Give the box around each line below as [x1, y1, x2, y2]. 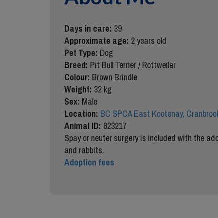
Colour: [64, 71, 92, 83]
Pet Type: [64, 47, 100, 59]
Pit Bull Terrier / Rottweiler [90, 59, 176, 71]
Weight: [64, 83, 94, 95]
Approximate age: [64, 35, 131, 47]
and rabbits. [64, 144, 104, 156]
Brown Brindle [92, 71, 137, 83]
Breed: [64, 59, 90, 71]
